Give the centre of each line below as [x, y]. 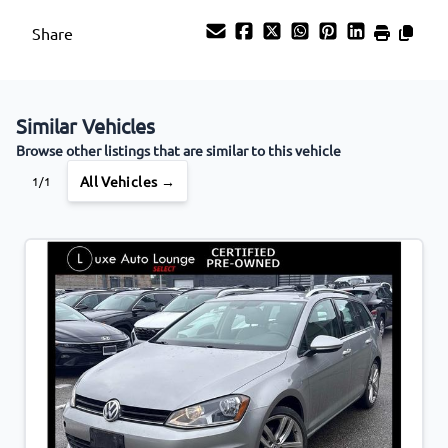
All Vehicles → [127, 180]
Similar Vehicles [85, 125]
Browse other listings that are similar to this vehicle [178, 149]
